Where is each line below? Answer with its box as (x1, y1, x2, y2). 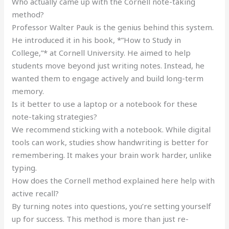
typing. (12, 163, 37, 173)
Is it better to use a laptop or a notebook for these (12, 99, 198, 109)
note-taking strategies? (12, 111, 98, 122)
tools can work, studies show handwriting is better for (12, 137, 209, 148)
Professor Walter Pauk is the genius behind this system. (12, 22, 214, 33)
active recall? (12, 188, 59, 199)
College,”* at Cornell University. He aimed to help (12, 48, 191, 58)
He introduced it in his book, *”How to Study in (12, 35, 181, 45)
